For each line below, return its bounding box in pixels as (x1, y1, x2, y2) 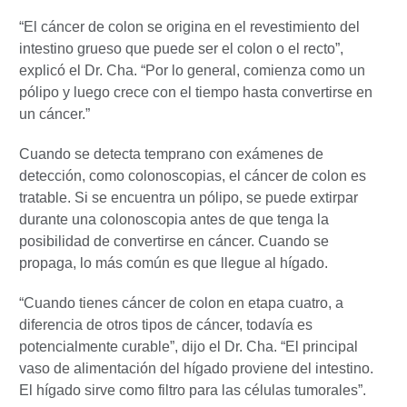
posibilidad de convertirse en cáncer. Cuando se (19, 233, 329, 249)
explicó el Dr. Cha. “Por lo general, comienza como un (19, 62, 365, 78)
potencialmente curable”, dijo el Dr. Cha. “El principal (19, 338, 358, 354)
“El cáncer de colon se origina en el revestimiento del (19, 18, 360, 35)
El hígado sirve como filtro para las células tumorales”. (19, 382, 366, 398)
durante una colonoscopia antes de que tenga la (19, 211, 329, 227)
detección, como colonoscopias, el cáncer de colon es (19, 167, 366, 184)
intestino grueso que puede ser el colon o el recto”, (19, 40, 343, 56)
